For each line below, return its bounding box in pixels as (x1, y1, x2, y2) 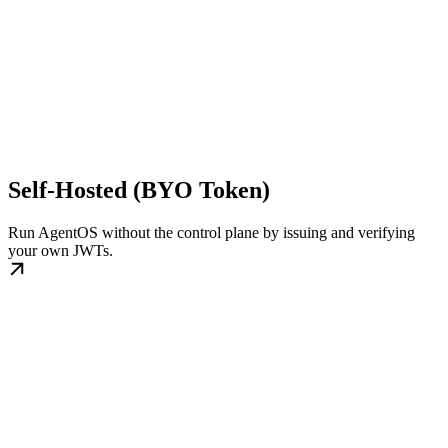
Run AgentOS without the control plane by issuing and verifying (8, 224, 415, 242)
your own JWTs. (8, 242, 113, 260)
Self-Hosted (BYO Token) (8, 177, 270, 204)
